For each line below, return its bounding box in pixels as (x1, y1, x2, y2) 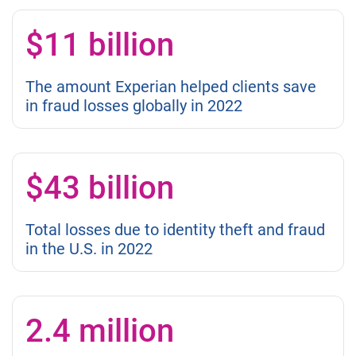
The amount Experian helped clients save (25, 77, 316, 97)
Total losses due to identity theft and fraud (25, 220, 325, 240)
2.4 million (25, 312, 174, 350)
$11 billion (25, 26, 174, 64)
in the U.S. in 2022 (25, 239, 153, 259)
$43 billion (25, 169, 174, 207)
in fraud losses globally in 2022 (25, 96, 242, 116)
